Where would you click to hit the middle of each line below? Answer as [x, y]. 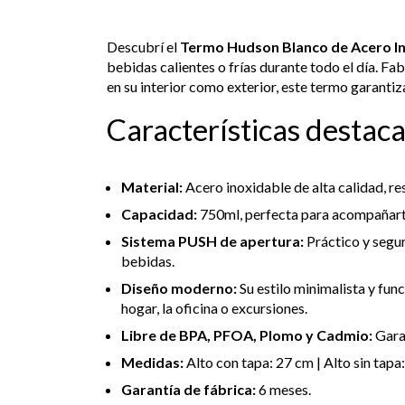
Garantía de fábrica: [188, 390]
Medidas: [152, 363]
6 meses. [283, 390]
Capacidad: [159, 214]
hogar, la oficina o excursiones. [214, 308]
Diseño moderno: [179, 288]
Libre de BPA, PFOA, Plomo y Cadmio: [247, 335]
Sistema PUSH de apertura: [212, 241]
